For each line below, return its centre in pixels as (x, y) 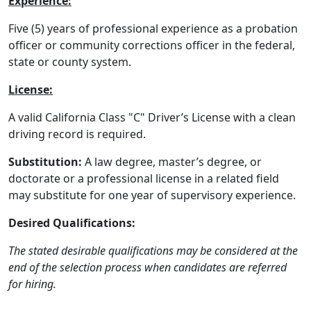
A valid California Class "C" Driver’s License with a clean (152, 117)
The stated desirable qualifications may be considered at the (153, 251)
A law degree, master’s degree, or (172, 162)
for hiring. (32, 284)
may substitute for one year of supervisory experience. (152, 195)
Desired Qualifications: (72, 223)
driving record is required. (77, 134)
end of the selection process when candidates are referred (148, 267)
